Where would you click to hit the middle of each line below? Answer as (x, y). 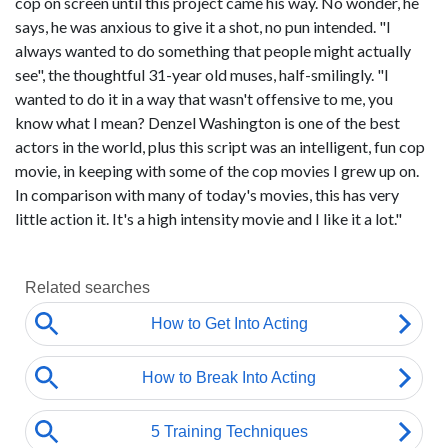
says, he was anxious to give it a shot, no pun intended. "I (203, 26)
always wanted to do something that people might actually (213, 50)
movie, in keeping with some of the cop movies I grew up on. (217, 170)
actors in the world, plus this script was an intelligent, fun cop (220, 146)
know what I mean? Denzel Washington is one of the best (207, 122)
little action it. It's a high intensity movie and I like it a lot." (208, 218)
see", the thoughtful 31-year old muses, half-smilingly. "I (202, 74)
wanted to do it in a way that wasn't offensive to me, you (204, 98)
